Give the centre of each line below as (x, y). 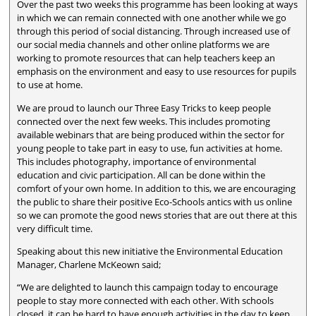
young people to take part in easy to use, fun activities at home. (150, 148)
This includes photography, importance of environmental (137, 161)
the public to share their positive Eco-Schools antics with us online (155, 201)
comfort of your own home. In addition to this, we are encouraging (157, 188)
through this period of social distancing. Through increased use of (154, 31)
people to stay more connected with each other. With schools (146, 301)
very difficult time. (55, 228)
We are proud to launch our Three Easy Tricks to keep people (144, 108)
